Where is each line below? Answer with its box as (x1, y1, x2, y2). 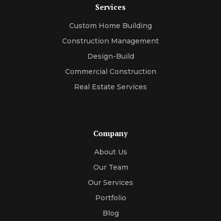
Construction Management (62, 36, 159, 45)
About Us (94, 147, 127, 156)
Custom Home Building (69, 21, 152, 30)
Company (93, 128, 128, 138)
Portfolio (95, 193, 126, 202)
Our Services (88, 178, 133, 187)
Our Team (93, 162, 128, 172)
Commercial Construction (65, 67, 156, 76)
